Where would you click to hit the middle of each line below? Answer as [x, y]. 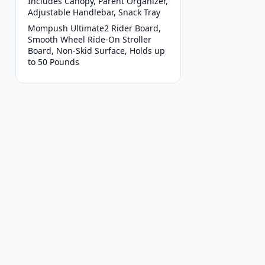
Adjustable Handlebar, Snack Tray [94, 12]
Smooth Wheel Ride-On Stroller [90, 40]
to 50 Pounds [54, 62]
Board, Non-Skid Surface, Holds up [96, 51]
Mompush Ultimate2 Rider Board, [94, 28]
